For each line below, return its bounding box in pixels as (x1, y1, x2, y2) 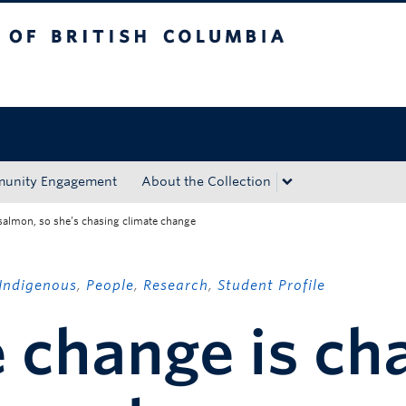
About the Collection (141, 174, 271, 188)
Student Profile (217, 277, 325, 294)
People (86, 277, 134, 294)
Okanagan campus (105, 71, 221, 85)
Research (143, 277, 208, 294)
